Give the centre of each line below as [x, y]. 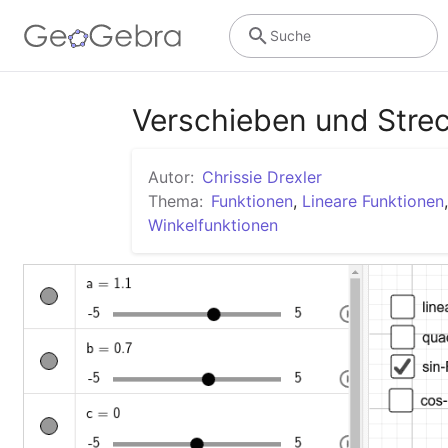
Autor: [171, 177]
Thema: [175, 201]
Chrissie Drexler [262, 177]
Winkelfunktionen [213, 225]
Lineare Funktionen [373, 201]
